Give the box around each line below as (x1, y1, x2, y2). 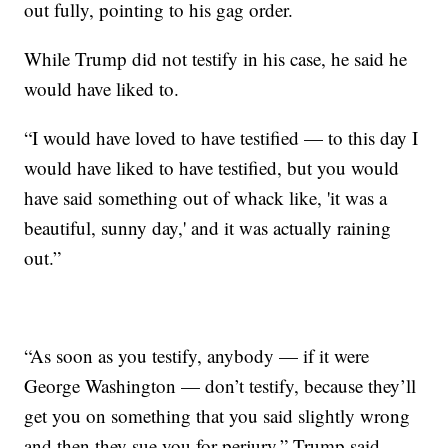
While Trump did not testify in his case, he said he (24, 45, 408, 71)
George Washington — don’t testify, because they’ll (24, 372, 417, 398)
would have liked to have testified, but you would (24, 154, 400, 180)
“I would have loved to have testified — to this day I (24, 124, 419, 150)
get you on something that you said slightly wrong (24, 402, 411, 428)
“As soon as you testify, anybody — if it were (24, 342, 370, 368)
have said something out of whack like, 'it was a (24, 184, 388, 210)
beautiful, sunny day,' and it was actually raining (24, 214, 392, 240)
